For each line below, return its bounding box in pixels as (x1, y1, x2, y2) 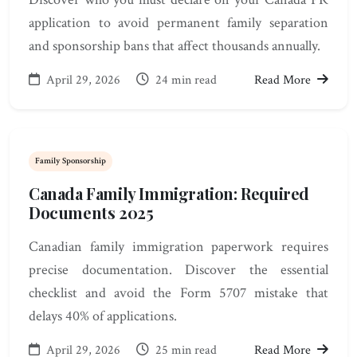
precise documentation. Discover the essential (29, 261, 328, 280)
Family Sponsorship (35, 155, 106, 167)
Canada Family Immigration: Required (29, 182, 310, 205)
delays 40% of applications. (29, 307, 177, 326)
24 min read (152, 72, 217, 89)
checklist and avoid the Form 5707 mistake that (29, 284, 328, 303)
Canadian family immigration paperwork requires (29, 237, 328, 257)
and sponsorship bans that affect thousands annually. (29, 37, 320, 56)
